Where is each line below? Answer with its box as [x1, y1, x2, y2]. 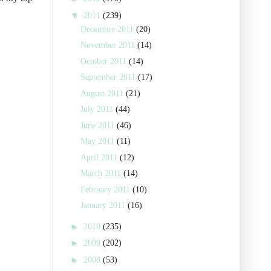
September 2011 [80, 73, 138, 82]
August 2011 [80, 88, 126, 98]
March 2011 [80, 169, 123, 178]
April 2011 [80, 152, 120, 162]
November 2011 [80, 41, 137, 50]
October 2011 [80, 56, 129, 66]
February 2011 [80, 184, 132, 194]
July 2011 [80, 105, 116, 114]
